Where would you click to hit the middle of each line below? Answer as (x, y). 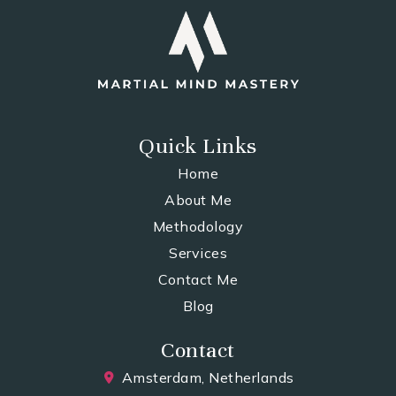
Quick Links (198, 145)
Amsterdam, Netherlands (208, 377)
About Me (198, 199)
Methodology (198, 226)
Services (198, 252)
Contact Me (198, 279)
